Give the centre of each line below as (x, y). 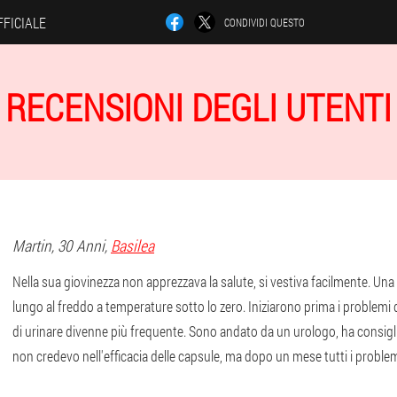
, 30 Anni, (81, 245)
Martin (32, 245)
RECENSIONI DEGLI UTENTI (198, 107)
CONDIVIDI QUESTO (265, 22)
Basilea (132, 245)
